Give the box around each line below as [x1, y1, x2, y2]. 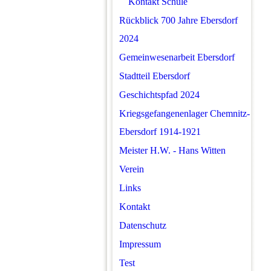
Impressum [119, 239, 161, 249]
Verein [119, 164, 144, 174]
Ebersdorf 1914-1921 [119, 126, 201, 137]
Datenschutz [119, 220, 166, 230]
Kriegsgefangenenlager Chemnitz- [119, 108, 250, 119]
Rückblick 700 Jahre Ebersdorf [119, 15, 238, 25]
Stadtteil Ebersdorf [119, 71, 190, 81]
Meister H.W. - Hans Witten [119, 145, 226, 155]
